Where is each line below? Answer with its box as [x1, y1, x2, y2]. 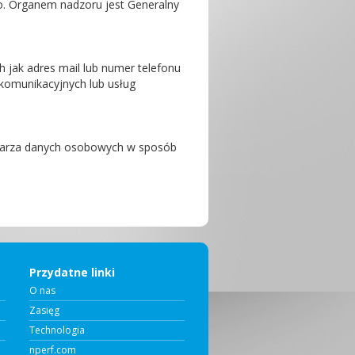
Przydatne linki [29, 265, 115, 280]
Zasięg [29, 303, 59, 317]
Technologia [29, 323, 85, 337]
